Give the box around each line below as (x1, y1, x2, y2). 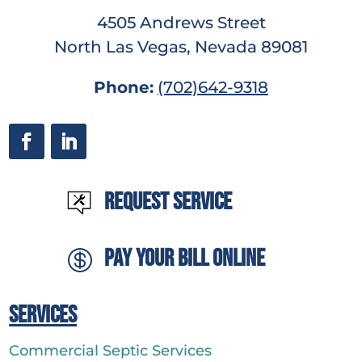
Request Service (103, 187, 232, 217)
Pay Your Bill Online (103, 244, 265, 274)
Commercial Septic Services (9, 342, 213, 360)
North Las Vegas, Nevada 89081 (54, 37, 308, 57)
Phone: (94, 78, 154, 98)
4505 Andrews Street (96, 13, 266, 33)
